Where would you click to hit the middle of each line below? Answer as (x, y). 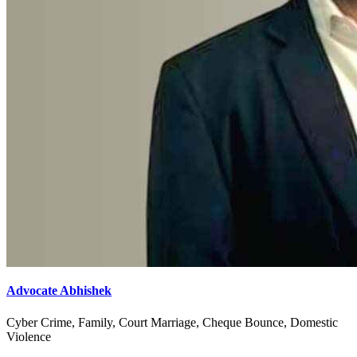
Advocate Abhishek (59, 291)
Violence (29, 336)
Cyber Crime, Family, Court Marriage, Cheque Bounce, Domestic (172, 322)
